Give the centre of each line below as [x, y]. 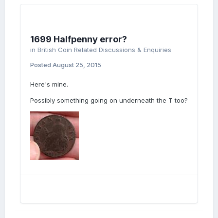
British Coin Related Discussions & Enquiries [104, 50]
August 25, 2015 [77, 65]
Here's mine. [49, 84]
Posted [41, 65]
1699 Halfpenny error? [79, 39]
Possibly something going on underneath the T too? [109, 100]
